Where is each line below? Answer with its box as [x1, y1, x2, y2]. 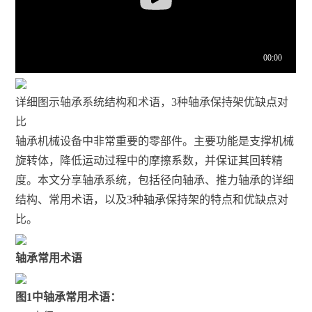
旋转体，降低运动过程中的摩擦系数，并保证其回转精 [15, 154, 283, 166]
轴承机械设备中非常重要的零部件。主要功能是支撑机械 [15, 134, 295, 147]
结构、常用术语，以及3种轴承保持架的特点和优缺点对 [15, 193, 289, 205]
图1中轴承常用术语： [15, 290, 122, 303]
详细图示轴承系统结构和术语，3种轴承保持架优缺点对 [15, 95, 289, 108]
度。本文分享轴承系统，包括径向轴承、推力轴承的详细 [15, 173, 295, 186]
